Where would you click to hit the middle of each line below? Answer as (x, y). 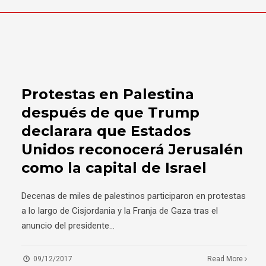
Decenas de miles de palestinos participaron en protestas (134, 196)
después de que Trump (110, 113)
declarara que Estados (106, 131)
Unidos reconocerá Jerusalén (132, 150)
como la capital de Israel (114, 168)
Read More (226, 259)
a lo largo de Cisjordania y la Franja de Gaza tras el (120, 211)
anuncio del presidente (65, 226)
